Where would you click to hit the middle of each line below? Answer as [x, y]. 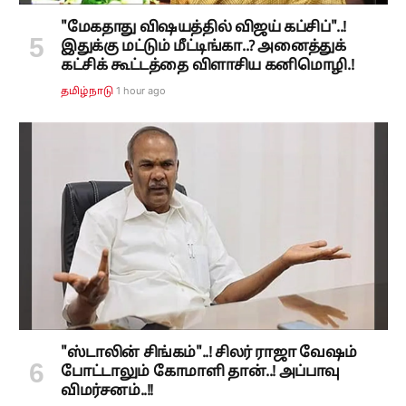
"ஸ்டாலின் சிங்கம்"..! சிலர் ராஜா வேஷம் [209, 353]
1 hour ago [141, 90]
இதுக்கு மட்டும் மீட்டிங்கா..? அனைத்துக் [203, 47]
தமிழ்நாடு [87, 91]
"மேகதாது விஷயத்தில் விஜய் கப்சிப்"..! [203, 28]
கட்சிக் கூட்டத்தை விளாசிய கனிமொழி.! [208, 66]
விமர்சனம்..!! [107, 391]
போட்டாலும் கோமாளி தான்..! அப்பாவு [200, 372]
